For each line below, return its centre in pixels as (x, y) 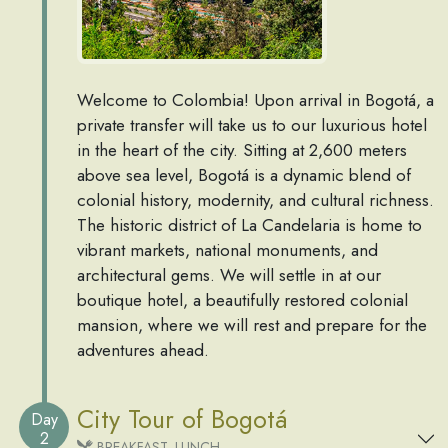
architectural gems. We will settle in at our (229, 275)
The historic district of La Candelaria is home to (249, 225)
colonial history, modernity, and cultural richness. (255, 200)
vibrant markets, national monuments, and (227, 250)
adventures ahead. (143, 350)
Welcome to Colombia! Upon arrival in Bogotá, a (255, 100)
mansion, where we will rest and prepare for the (252, 325)
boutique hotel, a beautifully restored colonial (242, 300)
